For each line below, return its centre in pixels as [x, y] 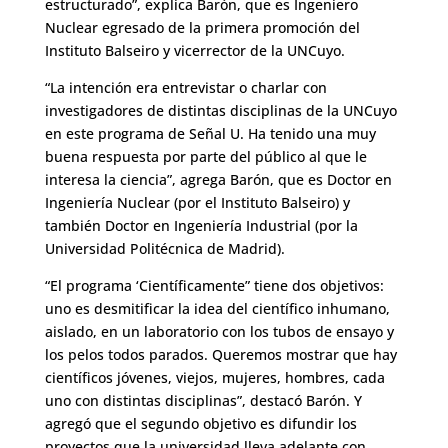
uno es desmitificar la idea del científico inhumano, [217, 309]
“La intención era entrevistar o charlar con [185, 88]
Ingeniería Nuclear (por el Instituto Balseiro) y [197, 203]
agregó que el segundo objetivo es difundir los [200, 424]
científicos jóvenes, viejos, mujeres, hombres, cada [214, 378]
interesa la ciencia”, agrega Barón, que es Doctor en [218, 180]
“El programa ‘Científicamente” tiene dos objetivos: [214, 286]
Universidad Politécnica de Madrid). [164, 249]
